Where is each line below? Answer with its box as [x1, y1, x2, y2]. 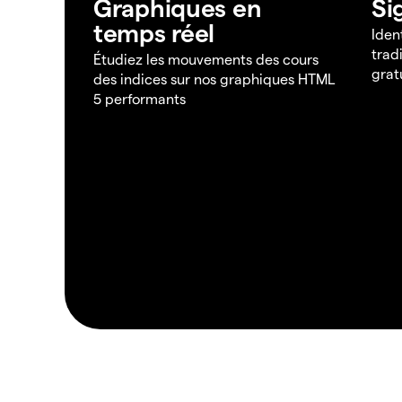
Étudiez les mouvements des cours [93, 50, 319, 68]
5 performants [93, 90, 186, 108]
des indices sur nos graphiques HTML [93, 70, 335, 88]
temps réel [93, 17, 215, 48]
